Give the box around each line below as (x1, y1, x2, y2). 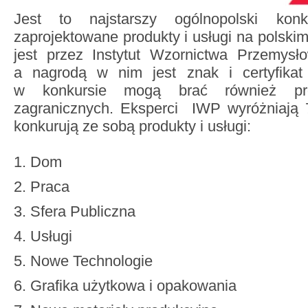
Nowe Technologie (30, 252, 153, 269)
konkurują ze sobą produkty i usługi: (14, 118, 251, 135)
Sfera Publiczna (30, 203, 135, 220)
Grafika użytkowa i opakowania (30, 277, 236, 294)
